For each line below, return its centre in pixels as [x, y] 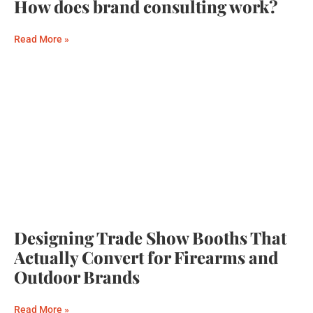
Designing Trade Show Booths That [150, 238]
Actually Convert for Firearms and [146, 257]
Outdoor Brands [77, 277]
